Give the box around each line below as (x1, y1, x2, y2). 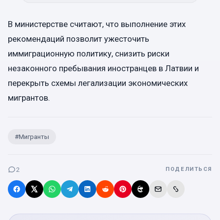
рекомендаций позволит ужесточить (8, 34, 149, 44)
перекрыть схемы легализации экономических (8, 78, 188, 88)
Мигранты (19, 133, 49, 141)
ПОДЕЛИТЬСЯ (165, 166, 212, 173)
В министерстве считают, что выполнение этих (8, 19, 186, 29)
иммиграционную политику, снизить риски (8, 49, 169, 59)
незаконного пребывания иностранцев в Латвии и (8, 63, 199, 74)
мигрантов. (8, 93, 50, 103)
